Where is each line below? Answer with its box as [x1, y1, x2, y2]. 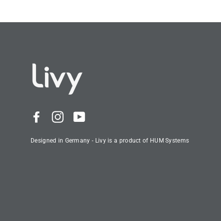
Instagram [64, 111, 105, 121]
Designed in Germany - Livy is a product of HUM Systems [31, 137, 189, 144]
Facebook [42, 111, 81, 121]
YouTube [85, 111, 119, 121]
